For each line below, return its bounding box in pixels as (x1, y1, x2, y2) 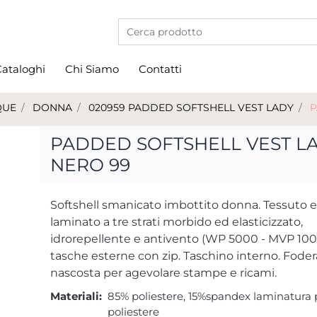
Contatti (139, 62, 182, 76)
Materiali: (50, 289, 102, 303)
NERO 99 (50, 154, 130, 175)
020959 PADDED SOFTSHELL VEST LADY (88, 100, 294, 114)
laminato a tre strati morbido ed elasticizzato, (50, 215, 303, 229)
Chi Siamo (65, 62, 119, 76)
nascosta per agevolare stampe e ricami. (50, 266, 277, 279)
